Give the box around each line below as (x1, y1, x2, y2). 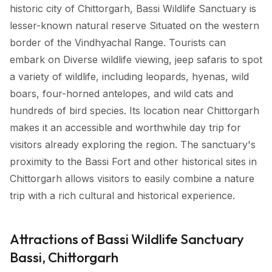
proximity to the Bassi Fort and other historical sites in (10, 155, 257, 168)
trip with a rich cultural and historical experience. (10, 189, 235, 202)
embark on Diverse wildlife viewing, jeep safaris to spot (10, 53, 262, 66)
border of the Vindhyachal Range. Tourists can (10, 36, 226, 49)
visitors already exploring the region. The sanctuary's (10, 138, 256, 151)
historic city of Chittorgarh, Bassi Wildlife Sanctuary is (10, 2, 256, 15)
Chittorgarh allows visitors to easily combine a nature (10, 172, 254, 185)
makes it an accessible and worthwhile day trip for (10, 121, 241, 134)
